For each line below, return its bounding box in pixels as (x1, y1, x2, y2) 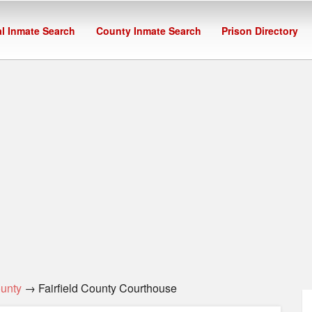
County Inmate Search (95, 24, 201, 38)
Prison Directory (221, 24, 299, 38)
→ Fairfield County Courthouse (22, 280, 177, 296)
